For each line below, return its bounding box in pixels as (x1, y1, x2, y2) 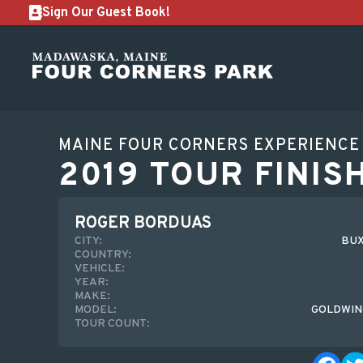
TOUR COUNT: (75, 317, 150, 331)
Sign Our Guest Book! (42, 4, 170, 21)
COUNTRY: (75, 248, 131, 262)
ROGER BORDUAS (75, 213, 211, 234)
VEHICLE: (75, 262, 125, 275)
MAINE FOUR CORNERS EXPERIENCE (58, 135, 360, 156)
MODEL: (75, 303, 117, 317)
